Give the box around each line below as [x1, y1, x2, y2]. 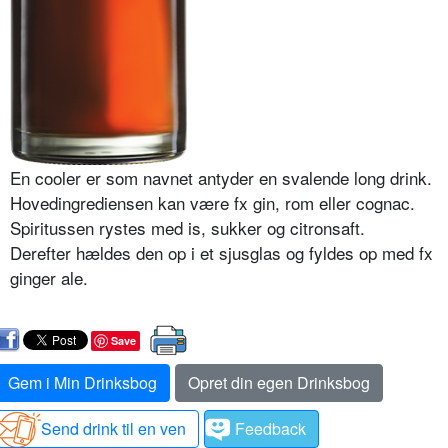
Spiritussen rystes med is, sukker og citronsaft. [10, 214, 365, 240]
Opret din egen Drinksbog [188, 370, 370, 394]
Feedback [235, 416, 306, 440]
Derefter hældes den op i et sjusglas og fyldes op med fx [10, 239, 433, 265]
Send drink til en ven [41, 416, 186, 440]
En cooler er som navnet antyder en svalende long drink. [10, 164, 432, 190]
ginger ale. [10, 264, 88, 290]
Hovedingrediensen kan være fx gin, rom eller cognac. [10, 189, 415, 215]
